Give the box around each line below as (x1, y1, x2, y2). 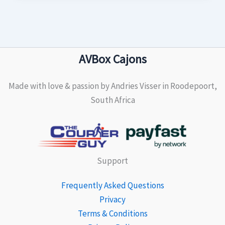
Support (97, 155, 128, 167)
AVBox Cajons (78, 51, 147, 67)
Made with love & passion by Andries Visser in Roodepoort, (8, 80, 217, 92)
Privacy (99, 194, 126, 205)
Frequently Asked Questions (61, 180, 164, 191)
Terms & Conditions (77, 208, 148, 219)
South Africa (90, 94, 135, 106)
